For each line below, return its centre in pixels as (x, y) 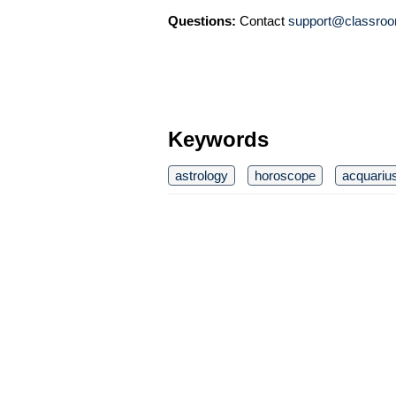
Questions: (202, 21)
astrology (202, 175)
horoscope (285, 175)
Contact (262, 21)
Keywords (218, 139)
